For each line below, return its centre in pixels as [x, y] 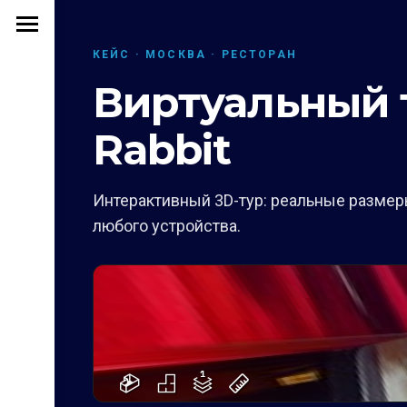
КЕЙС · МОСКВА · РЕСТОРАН [195, 55]
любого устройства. [167, 226]
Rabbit [162, 149]
